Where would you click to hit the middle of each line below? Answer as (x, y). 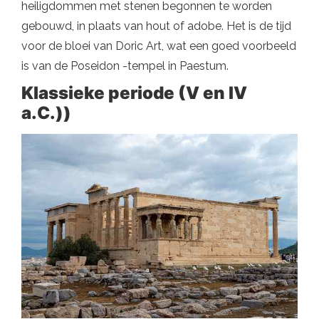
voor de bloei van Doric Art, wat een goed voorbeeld (159, 46)
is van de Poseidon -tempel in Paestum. (125, 66)
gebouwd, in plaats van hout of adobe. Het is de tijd (156, 26)
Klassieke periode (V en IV (134, 93)
